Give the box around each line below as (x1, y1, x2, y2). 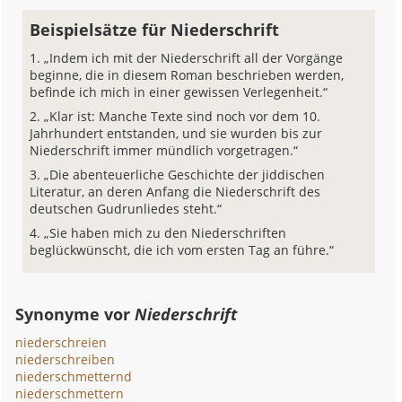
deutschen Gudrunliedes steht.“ (30, 200, 223, 217)
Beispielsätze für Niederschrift (30, 19, 280, 40)
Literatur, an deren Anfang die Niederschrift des (30, 183, 321, 200)
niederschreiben (15, 351, 116, 368)
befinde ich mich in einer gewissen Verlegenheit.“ (30, 83, 328, 100)
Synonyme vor (15, 303, 135, 325)
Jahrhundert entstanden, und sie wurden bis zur (30, 125, 323, 142)
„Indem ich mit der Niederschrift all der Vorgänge (44, 49, 344, 66)
